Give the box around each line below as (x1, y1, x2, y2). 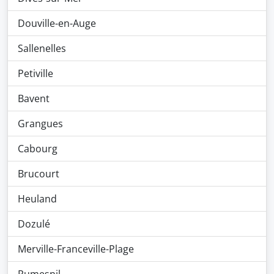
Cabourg (18, 142, 57, 155)
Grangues (18, 117, 63, 130)
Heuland (18, 192, 57, 206)
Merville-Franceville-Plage (18, 242, 134, 256)
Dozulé (18, 217, 50, 231)
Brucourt (18, 167, 59, 180)
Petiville (18, 67, 53, 80)
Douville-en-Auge (18, 17, 96, 30)
